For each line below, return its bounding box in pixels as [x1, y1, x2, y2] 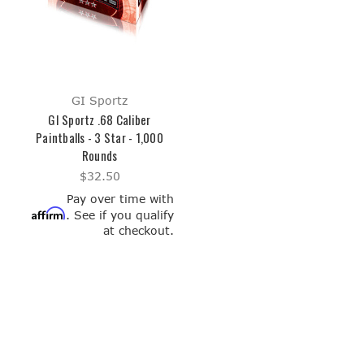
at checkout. [102, 223, 174, 237]
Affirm [31, 206, 66, 220]
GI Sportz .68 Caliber [48, 110, 151, 128]
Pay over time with [66, 191, 174, 206]
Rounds [81, 145, 118, 164]
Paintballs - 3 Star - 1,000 [36, 128, 163, 146]
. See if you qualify [65, 207, 174, 222]
